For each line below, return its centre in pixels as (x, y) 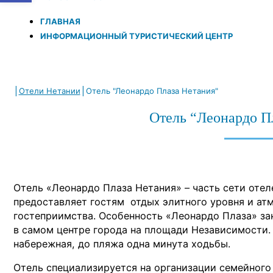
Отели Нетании (49, 91)
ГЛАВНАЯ (61, 22)
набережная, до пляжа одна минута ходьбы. (122, 243)
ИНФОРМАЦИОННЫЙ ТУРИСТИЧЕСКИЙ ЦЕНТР (137, 36)
